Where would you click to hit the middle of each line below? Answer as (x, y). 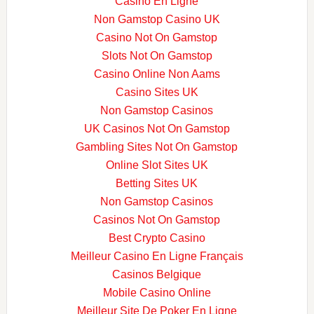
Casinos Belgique (157, 274)
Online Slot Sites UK (157, 165)
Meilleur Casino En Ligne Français (157, 256)
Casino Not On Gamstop (157, 37)
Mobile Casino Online (157, 293)
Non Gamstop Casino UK (157, 19)
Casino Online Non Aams (157, 74)
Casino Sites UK (157, 92)
